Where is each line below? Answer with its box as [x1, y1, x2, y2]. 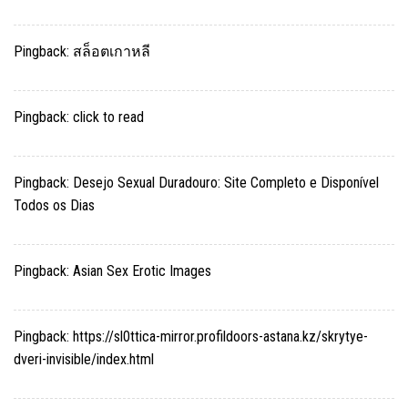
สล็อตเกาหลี [73, 42, 150, 60]
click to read [73, 107, 144, 126]
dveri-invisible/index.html [14, 350, 154, 368]
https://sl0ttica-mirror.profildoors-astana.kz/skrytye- [73, 327, 368, 345]
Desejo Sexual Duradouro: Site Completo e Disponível [73, 173, 379, 191]
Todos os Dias [14, 196, 95, 214]
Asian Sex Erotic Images [73, 261, 211, 280]
